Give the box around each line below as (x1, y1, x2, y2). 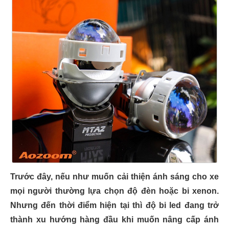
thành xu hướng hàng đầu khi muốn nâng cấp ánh (10, 215, 219, 224)
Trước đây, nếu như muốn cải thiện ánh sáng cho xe (10, 172, 219, 181)
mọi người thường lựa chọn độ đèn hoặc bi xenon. (10, 187, 219, 195)
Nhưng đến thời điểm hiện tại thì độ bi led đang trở (10, 201, 219, 210)
